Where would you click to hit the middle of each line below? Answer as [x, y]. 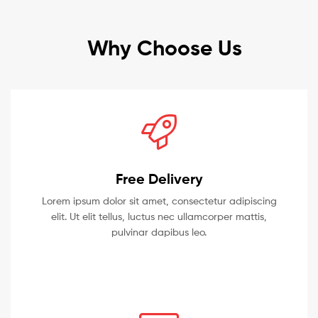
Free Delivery [159, 178]
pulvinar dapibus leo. [159, 231]
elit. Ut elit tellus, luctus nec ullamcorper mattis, [159, 216]
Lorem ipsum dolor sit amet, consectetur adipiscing [159, 200]
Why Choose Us [164, 48]
